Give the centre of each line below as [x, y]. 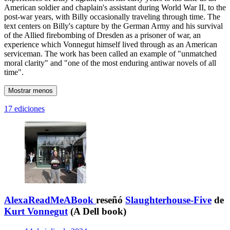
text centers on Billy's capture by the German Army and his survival [113, 26]
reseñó [111, 200]
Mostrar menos [31, 90]
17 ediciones [24, 108]
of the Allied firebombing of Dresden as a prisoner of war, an [102, 35]
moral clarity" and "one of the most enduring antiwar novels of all [110, 63]
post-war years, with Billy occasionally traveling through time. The [112, 16]
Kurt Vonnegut [36, 212]
